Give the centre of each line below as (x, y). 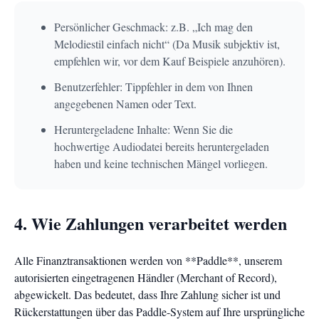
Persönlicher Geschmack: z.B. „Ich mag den (153, 27)
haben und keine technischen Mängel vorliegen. (161, 163)
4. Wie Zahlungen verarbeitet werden (151, 223)
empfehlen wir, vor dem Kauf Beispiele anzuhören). (170, 61)
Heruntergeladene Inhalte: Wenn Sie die (143, 129)
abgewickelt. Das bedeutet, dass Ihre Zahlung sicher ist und (147, 294)
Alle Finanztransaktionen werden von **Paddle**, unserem (148, 260)
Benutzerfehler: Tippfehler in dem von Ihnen (153, 87)
